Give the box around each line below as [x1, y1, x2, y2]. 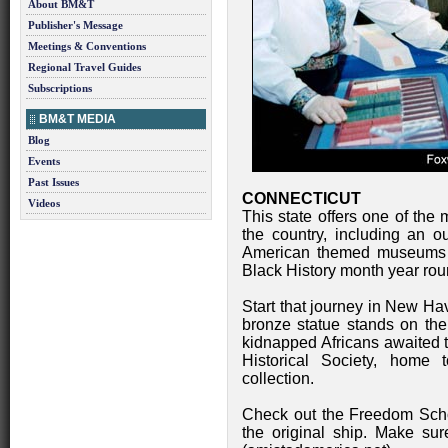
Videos [28, 197, 60, 209]
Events [28, 155, 60, 167]
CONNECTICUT [242, 190, 361, 207]
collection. [242, 370, 314, 387]
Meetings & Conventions [28, 40, 146, 52]
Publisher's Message [28, 19, 123, 31]
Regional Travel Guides [28, 61, 141, 73]
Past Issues [28, 176, 79, 188]
